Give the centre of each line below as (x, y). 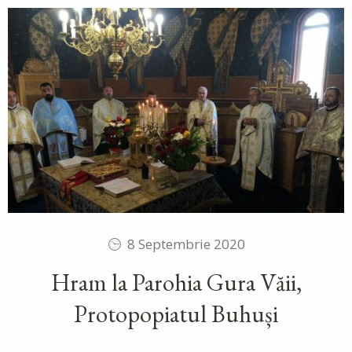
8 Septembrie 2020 (186, 244)
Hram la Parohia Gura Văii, (176, 282)
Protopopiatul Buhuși (176, 313)
